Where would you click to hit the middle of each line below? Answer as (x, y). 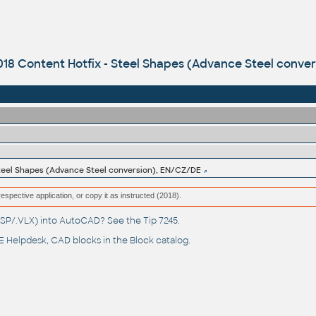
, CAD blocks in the (88, 241)
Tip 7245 (160, 221)
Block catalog (159, 241)
